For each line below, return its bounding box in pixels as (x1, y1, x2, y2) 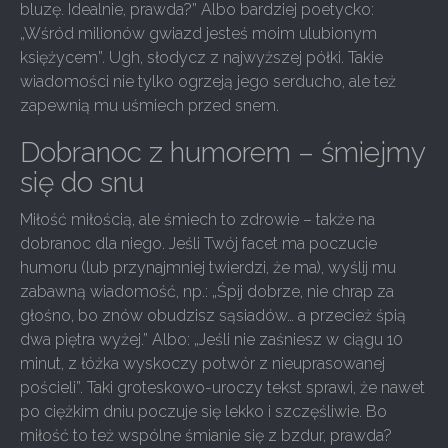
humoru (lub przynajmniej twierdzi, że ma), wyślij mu (20, 258, 396, 277)
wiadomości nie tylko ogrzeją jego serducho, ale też (20, 72, 396, 91)
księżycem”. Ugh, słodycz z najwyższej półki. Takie (20, 48, 383, 67)
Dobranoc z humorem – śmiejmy (20, 136, 425, 169)
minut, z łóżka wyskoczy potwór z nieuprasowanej (20, 354, 385, 373)
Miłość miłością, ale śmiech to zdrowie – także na (20, 210, 375, 229)
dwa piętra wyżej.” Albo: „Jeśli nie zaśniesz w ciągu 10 (20, 330, 403, 349)
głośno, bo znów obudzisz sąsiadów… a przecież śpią (20, 306, 406, 325)
